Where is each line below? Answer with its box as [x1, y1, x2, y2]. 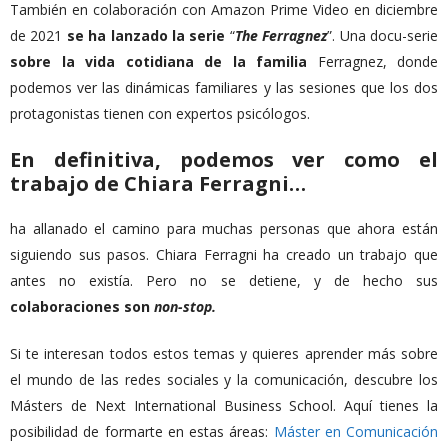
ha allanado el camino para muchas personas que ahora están [10, 219, 438, 238]
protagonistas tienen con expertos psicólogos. [10, 104, 310, 123]
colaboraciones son [10, 297, 154, 316]
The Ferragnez [234, 26, 328, 45]
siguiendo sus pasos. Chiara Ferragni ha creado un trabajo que [10, 245, 438, 264]
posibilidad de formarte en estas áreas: [10, 422, 274, 441]
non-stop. [154, 297, 216, 316]
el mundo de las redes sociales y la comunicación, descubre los [10, 370, 438, 389]
